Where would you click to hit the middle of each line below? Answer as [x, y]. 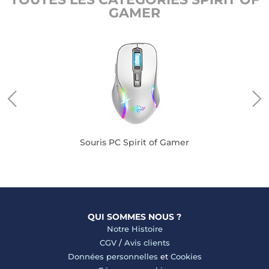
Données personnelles [113, 256]
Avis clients [147, 243]
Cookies [186, 256]
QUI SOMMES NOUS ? [134, 217]
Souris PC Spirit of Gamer [134, 142]
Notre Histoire [134, 229]
